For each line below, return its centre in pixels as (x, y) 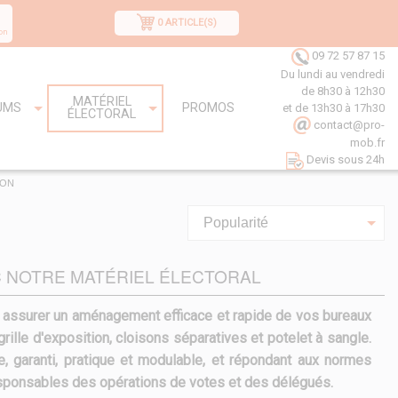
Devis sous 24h (344, 160)
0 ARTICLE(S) (187, 23)
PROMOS (208, 108)
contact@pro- (348, 124)
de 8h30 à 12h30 (343, 91)
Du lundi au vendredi (333, 74)
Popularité (236, 223)
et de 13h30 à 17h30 (334, 107)
